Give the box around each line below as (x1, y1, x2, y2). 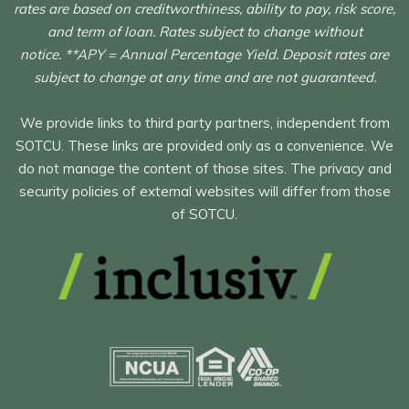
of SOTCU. (172, 204, 237, 223)
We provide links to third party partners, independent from (19, 113, 390, 131)
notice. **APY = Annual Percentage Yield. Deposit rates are (20, 45, 389, 63)
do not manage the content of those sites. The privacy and (17, 159, 392, 177)
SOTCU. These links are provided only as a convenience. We (16, 136, 393, 154)
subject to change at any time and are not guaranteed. (33, 68, 376, 86)
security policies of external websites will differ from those (18, 182, 391, 200)
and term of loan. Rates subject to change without (47, 22, 362, 40)
